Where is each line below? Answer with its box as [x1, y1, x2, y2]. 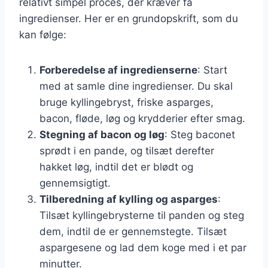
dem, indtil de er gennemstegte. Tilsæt [39, 225, 227, 237]
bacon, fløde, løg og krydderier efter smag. [39, 112, 245, 124]
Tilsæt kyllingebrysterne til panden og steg [39, 209, 244, 221]
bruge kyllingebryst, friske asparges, [39, 96, 214, 108]
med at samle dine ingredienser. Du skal [39, 80, 233, 92]
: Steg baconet [165, 128, 235, 141]
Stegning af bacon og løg [39, 128, 165, 141]
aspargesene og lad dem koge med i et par [39, 241, 246, 254]
